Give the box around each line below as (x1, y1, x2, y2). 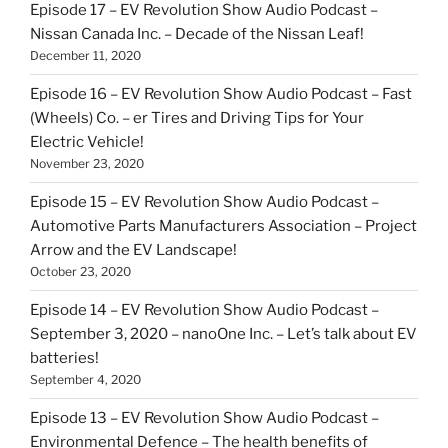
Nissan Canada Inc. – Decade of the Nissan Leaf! (30, 25, 364, 43)
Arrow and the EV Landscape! (30, 241, 237, 259)
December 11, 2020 (30, 48, 141, 63)
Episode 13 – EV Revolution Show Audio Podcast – (30, 409, 379, 427)
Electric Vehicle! (30, 133, 144, 151)
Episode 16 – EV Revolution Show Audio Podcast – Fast (30, 85, 412, 103)
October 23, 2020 (30, 264, 131, 279)
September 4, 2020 (30, 372, 141, 387)
